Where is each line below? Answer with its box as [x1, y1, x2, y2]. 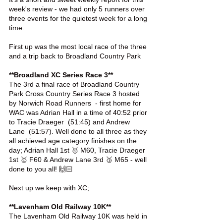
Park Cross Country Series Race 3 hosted [9, 90, 142, 98]
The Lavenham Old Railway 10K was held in [9, 212, 149, 220]
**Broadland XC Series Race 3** [9, 71, 113, 79]
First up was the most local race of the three [9, 43, 149, 51]
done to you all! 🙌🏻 [9, 165, 73, 173]
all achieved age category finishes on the [9, 137, 139, 145]
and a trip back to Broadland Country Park [9, 52, 143, 60]
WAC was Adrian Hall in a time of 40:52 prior [9, 109, 149, 116]
